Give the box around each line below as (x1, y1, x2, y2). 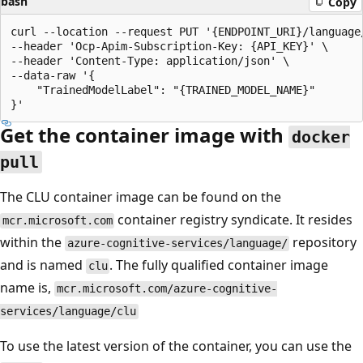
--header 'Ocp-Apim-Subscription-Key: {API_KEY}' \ (11, 40, 328, 53)
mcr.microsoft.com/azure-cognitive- (56, 282, 277, 296)
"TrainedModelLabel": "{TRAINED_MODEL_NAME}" (11, 83, 315, 97)
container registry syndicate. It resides (114, 211, 353, 229)
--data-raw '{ (11, 69, 95, 83)
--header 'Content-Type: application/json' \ (11, 54, 289, 68)
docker (292, 127, 351, 147)
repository (289, 233, 357, 252)
